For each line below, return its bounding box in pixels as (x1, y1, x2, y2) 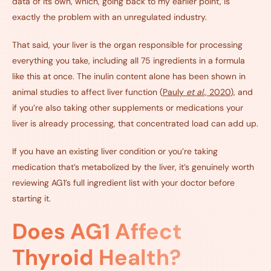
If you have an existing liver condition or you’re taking (12, 146, 218, 157)
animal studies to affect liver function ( (12, 87, 163, 98)
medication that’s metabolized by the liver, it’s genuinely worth (12, 162, 254, 173)
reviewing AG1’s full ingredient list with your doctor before (12, 177, 235, 189)
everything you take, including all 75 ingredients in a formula (12, 55, 245, 67)
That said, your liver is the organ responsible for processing (12, 39, 243, 51)
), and (230, 87, 253, 98)
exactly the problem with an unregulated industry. (12, 11, 207, 23)
